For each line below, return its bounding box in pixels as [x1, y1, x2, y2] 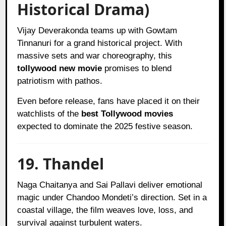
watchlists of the [17, 108, 82, 119]
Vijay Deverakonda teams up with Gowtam [17, 25, 178, 35]
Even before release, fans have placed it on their [17, 96, 200, 106]
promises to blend [102, 63, 172, 73]
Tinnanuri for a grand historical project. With [17, 38, 183, 48]
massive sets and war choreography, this [17, 50, 173, 61]
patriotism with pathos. [17, 76, 103, 86]
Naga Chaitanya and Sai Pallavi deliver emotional [17, 180, 203, 190]
